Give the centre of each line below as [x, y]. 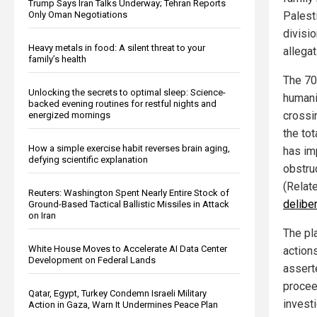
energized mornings [69, 115]
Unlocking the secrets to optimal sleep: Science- [127, 92]
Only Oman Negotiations [78, 14]
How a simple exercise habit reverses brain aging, [129, 148]
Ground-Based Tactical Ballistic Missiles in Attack [129, 204]
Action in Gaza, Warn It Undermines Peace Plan [123, 304]
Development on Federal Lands [92, 260]
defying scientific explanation [88, 159]
